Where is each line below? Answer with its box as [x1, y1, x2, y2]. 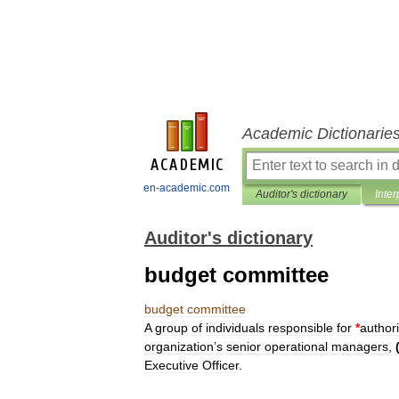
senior [226, 339, 261, 354]
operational [265, 339, 328, 354]
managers [331, 339, 388, 354]
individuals [206, 321, 265, 335]
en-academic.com [143, 182, 230, 194]
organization [144, 339, 214, 354]
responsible [268, 321, 333, 335]
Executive [144, 358, 199, 372]
